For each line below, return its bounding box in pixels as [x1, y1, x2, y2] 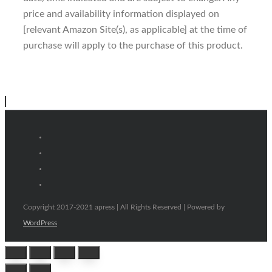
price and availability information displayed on [23, 9, 219, 19]
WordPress [23, 219, 57, 226]
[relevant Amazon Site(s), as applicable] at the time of [23, 25, 247, 35]
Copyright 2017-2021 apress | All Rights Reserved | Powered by [23, 203, 225, 211]
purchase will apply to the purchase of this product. [23, 41, 243, 50]
